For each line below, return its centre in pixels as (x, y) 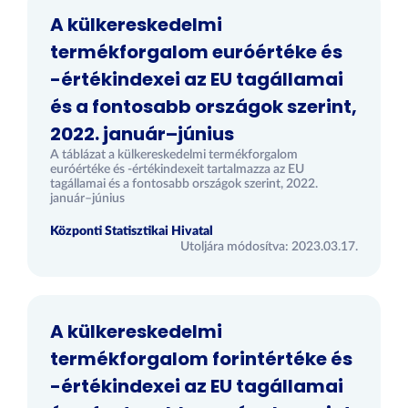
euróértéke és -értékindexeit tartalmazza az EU (177, 169)
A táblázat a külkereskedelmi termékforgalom (174, 155)
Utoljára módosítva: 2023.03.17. (269, 247)
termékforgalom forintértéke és (201, 359)
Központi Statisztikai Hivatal (132, 231)
